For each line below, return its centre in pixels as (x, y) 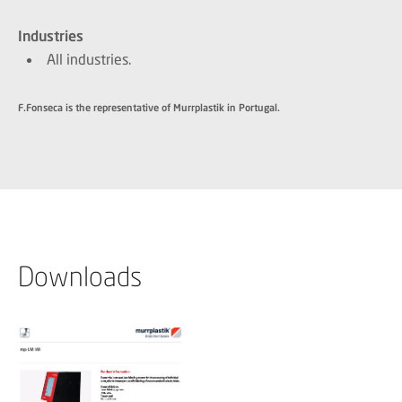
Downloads (80, 276)
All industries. (89, 59)
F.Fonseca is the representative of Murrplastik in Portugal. (149, 107)
